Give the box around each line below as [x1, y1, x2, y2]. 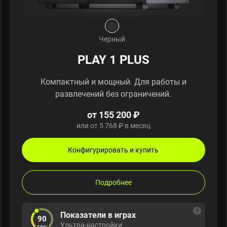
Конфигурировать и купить [68, 145, 159, 155]
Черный [99, 34, 126, 44]
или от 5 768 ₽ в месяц [76, 121, 150, 131]
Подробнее [95, 177, 132, 187]
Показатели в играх [60, 209, 136, 221]
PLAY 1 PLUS [77, 51, 149, 68]
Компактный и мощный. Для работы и [40, 76, 186, 88]
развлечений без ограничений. [55, 88, 172, 100]
